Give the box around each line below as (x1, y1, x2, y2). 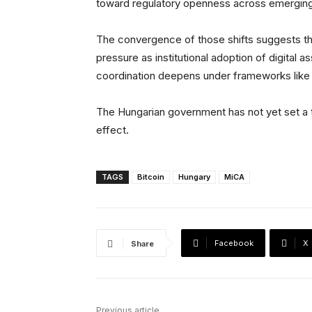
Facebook (214, 238, 253, 249)
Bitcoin (137, 172, 164, 182)
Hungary (178, 172, 210, 182)
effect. (96, 123, 129, 137)
